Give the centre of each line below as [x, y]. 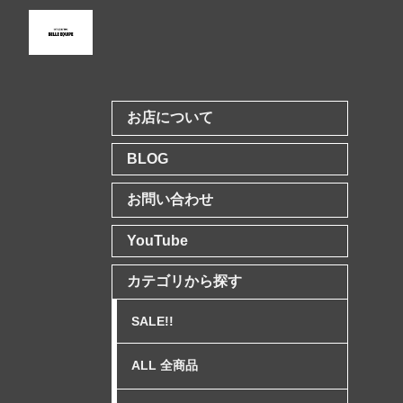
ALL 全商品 [165, 365]
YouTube [157, 241]
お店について [170, 117]
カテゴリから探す [184, 281]
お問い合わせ [170, 199]
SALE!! [152, 321]
